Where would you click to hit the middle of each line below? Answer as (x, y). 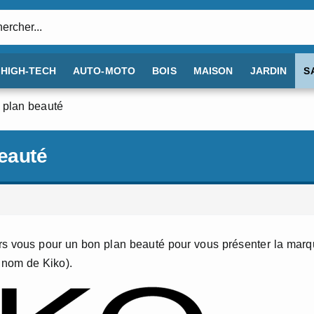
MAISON (213, 71)
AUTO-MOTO (104, 71)
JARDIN (268, 71)
